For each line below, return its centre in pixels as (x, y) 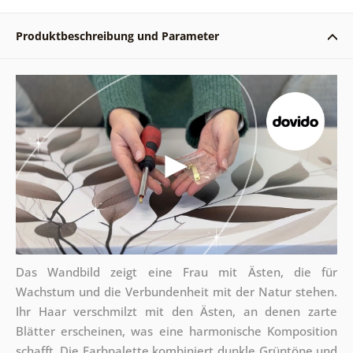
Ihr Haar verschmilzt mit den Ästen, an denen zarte (176, 312)
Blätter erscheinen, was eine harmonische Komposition (176, 331)
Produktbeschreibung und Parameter (117, 35)
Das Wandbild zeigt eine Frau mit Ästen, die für (176, 272)
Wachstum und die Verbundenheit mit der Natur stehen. (176, 292)
